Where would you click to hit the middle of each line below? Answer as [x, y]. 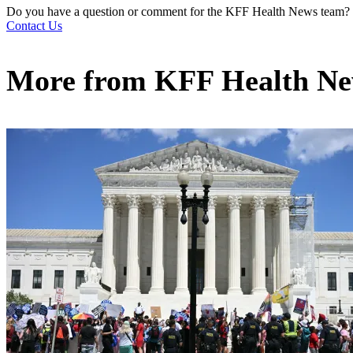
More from [80, 81]
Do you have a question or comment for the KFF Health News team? [178, 12]
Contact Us [34, 26]
